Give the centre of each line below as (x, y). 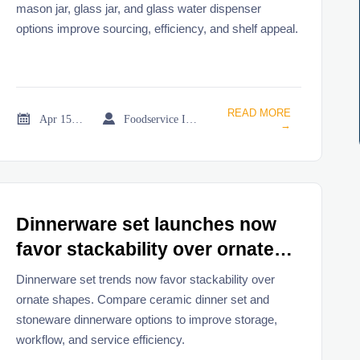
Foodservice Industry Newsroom (192, 119)
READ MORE (259, 113)
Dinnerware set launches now (147, 224)
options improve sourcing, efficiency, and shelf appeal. (157, 28)
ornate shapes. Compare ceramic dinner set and (143, 299)
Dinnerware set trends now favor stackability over (146, 279)
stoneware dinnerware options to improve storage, (147, 319)
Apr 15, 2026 (78, 119)
